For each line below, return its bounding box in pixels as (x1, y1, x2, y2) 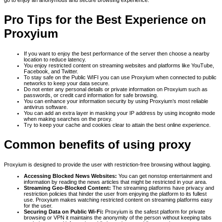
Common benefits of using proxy (4, 137, 191, 151)
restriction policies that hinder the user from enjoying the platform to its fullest (24, 190, 207, 197)
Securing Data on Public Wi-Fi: (24, 208, 104, 215)
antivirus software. (24, 104, 68, 111)
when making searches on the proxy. (24, 116, 112, 122)
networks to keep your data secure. (24, 80, 110, 87)
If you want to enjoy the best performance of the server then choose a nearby (24, 51, 210, 57)
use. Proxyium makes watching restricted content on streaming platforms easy (24, 196, 213, 203)
